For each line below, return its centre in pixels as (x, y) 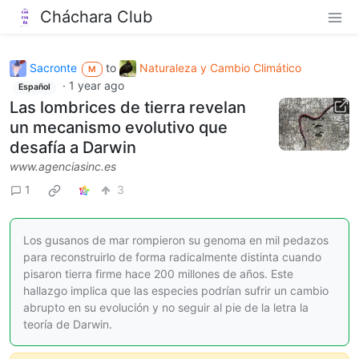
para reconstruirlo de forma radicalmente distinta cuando (172, 256)
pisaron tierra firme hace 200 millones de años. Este (158, 273)
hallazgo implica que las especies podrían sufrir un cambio (176, 290)
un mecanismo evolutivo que (119, 127)
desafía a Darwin (73, 147)
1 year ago (96, 86)
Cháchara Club (96, 16)
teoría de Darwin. (68, 324)
